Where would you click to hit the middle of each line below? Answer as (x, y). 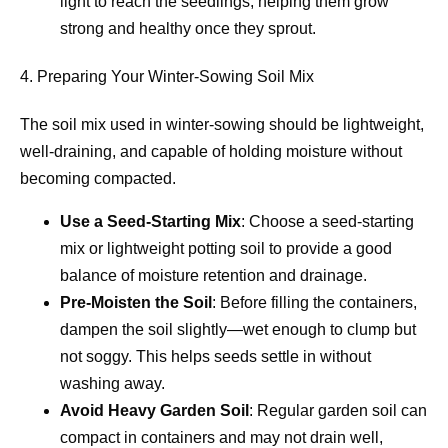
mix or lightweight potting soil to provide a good (226, 249)
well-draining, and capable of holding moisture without (211, 152)
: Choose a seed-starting (327, 222)
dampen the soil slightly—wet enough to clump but (238, 330)
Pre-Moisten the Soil (136, 303)
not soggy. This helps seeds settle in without (215, 357)
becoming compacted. (98, 179)
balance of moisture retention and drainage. (213, 276)
